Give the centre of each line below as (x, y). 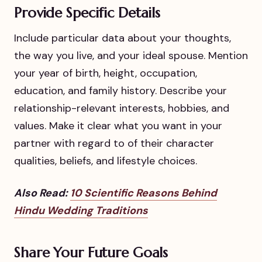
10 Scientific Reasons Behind (144, 193)
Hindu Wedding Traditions (81, 211)
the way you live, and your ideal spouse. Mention (131, 56)
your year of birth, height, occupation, (106, 73)
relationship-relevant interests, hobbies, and (122, 108)
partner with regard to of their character (114, 143)
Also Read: (42, 193)
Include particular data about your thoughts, (123, 38)
